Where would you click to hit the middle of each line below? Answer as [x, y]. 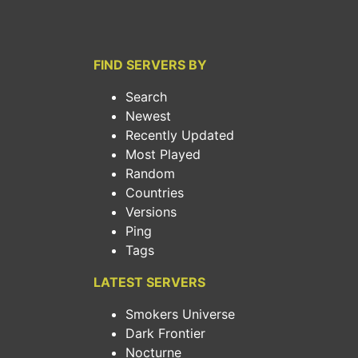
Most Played [163, 154]
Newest [148, 116]
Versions [151, 212]
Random [150, 173]
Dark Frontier [165, 333]
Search [146, 97]
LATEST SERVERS [149, 282]
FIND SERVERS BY [150, 65]
